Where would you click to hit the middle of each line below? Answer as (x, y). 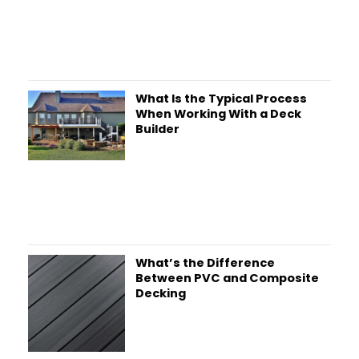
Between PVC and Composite (227, 278)
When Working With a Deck (218, 113)
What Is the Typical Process (221, 98)
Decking (160, 293)
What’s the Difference (205, 262)
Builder (157, 129)
